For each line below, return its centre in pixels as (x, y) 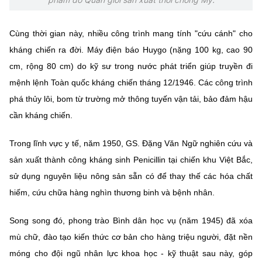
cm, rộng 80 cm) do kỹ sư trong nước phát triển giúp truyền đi (131, 66)
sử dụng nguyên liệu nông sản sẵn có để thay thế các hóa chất (131, 176)
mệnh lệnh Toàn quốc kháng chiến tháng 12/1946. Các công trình (131, 82)
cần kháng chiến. (41, 115)
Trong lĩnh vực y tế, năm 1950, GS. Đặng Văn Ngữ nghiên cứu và (131, 143)
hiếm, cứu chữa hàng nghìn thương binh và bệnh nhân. (112, 192)
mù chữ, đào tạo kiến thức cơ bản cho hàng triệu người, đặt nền (131, 237)
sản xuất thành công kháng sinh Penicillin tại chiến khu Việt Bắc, (131, 159)
